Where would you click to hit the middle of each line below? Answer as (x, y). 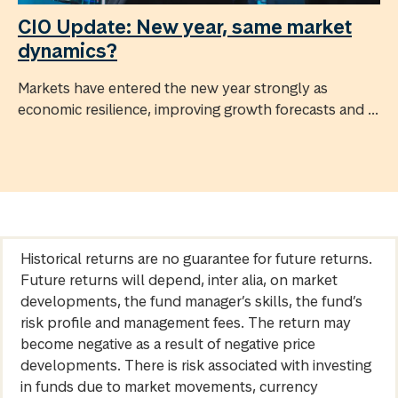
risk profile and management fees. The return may (186, 323)
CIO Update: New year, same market (185, 27)
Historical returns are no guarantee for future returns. (196, 259)
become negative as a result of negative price (168, 344)
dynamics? (68, 51)
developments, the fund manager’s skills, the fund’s (191, 302)
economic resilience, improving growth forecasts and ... (198, 110)
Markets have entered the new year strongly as (173, 88)
